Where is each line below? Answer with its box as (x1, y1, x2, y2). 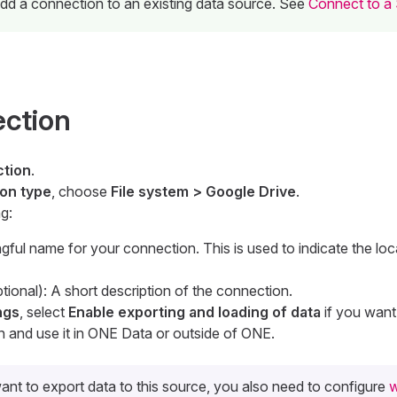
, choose (51, 183, 111, 201)
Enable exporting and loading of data (67, 303, 321, 322)
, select (19, 303, 68, 322)
